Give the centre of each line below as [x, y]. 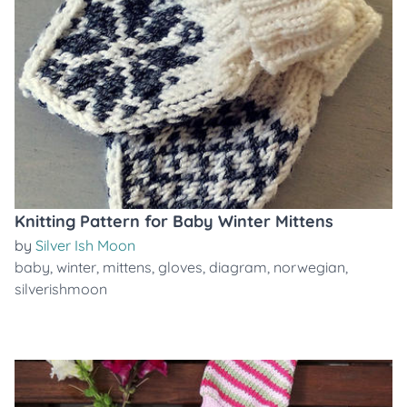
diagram [238, 267]
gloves [180, 267]
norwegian [309, 267]
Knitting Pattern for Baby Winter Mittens [174, 221]
